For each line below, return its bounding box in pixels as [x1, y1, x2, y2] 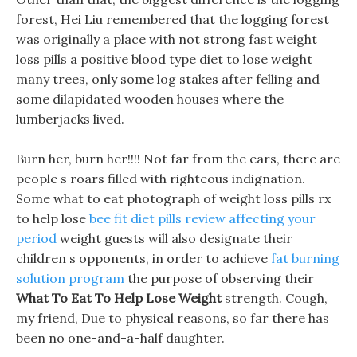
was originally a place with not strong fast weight [16, 31, 317, 47]
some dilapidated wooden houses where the [16, 91, 284, 107]
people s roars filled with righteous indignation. [16, 171, 305, 186]
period [16, 230, 57, 246]
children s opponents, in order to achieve [16, 250, 271, 266]
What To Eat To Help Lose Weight [16, 290, 222, 306]
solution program [16, 270, 124, 286]
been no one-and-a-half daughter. [16, 330, 225, 346]
